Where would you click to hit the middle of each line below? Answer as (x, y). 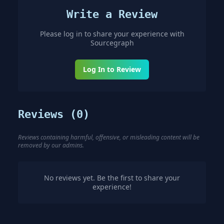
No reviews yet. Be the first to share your (112, 177)
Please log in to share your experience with (112, 33)
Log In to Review (112, 69)
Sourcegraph (112, 42)
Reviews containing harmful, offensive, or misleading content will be (109, 137)
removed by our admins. (51, 145)
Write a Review (112, 14)
